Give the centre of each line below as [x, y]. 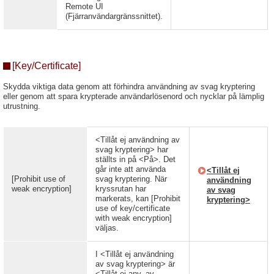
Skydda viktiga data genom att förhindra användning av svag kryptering [129, 87]
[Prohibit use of [39, 179]
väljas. [107, 228]
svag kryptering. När [131, 179]
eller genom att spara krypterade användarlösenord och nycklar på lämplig [134, 96]
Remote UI [84, 6]
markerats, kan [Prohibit [138, 198]
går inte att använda [131, 169]
